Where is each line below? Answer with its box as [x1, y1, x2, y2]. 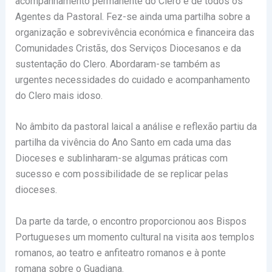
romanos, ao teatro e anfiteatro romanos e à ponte [15, 246, 226, 259]
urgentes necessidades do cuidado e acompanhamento [15, 73, 250, 86]
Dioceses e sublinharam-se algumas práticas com [15, 152, 228, 165]
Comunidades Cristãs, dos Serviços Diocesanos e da [15, 42, 241, 54]
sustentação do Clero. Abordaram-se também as [15, 58, 220, 70]
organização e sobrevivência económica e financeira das [15, 26, 254, 38]
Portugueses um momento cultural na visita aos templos [15, 231, 254, 243]
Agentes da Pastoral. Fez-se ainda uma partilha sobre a [15, 10, 250, 22]
